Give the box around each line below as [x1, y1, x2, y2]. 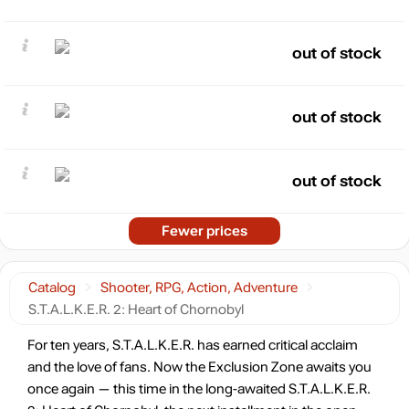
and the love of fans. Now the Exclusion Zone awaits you [27, 360, 372, 374]
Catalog [28, 280, 76, 295]
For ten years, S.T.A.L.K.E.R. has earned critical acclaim [27, 338, 358, 352]
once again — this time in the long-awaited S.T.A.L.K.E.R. [27, 382, 371, 396]
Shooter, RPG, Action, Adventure [100, 280, 298, 295]
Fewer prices [162, 224, 247, 238]
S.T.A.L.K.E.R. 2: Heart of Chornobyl [28, 302, 244, 317]
